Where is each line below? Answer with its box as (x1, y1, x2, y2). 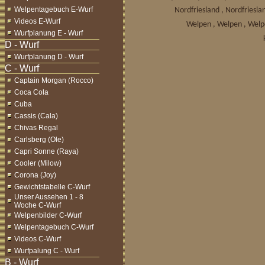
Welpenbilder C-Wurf (14, 211, 82, 219)
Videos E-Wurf (14, 17, 60, 25)
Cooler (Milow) (14, 159, 62, 167)
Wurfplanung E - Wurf (14, 29, 83, 37)
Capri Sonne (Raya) (14, 147, 79, 156)
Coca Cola (14, 88, 49, 96)
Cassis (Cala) (14, 112, 58, 120)
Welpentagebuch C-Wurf (14, 223, 93, 231)
